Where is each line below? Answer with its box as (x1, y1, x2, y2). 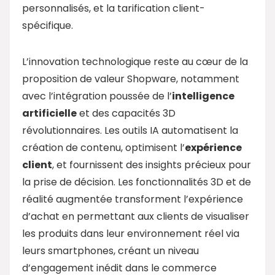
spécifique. (22, 18, 73, 33)
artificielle (22, 106, 77, 120)
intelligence (172, 88, 234, 103)
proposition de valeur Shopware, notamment (22, 71, 239, 86)
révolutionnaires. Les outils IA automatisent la (22, 123, 238, 137)
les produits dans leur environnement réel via (22, 226, 239, 241)
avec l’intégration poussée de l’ (22, 88, 172, 103)
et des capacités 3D (77, 106, 176, 120)
